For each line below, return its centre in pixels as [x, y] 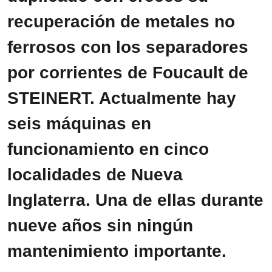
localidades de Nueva [95, 175]
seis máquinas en [79, 124]
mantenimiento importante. [117, 251]
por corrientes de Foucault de [128, 73]
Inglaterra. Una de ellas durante [135, 200]
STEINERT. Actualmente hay [122, 98]
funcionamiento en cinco [108, 149]
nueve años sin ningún [100, 226]
